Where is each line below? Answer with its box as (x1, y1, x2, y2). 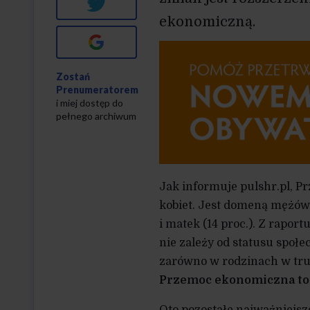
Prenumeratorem (56, 84, 138, 95)
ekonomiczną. (158, 14, 255, 30)
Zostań (56, 71, 90, 82)
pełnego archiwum (56, 110, 136, 122)
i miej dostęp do (56, 97, 123, 109)
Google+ (104, 34, 146, 46)
